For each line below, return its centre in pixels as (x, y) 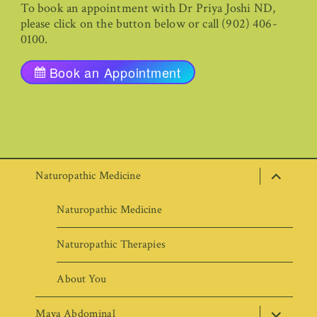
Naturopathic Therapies (111, 244)
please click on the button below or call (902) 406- (149, 23)
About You (81, 279)
